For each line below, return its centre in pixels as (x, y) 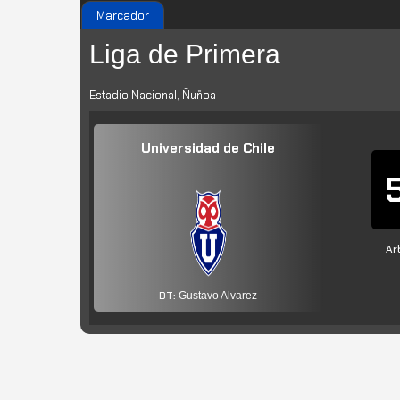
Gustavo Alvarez (218, 296)
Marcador (123, 16)
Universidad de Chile (208, 148)
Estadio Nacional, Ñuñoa (153, 95)
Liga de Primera (185, 54)
